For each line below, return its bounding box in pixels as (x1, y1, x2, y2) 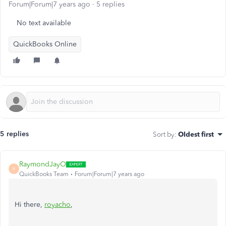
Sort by (153, 130, 175, 138)
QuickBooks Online (13, 40, 77, 48)
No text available (17, 19, 71, 27)
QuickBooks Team (19, 171, 69, 178)
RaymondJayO (19, 160, 66, 168)
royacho (44, 200, 71, 209)
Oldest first (178, 130, 214, 138)
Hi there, (15, 200, 44, 209)
